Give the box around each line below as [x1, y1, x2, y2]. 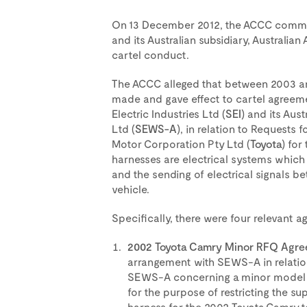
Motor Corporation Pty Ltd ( [111, 137, 250, 150]
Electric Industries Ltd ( [111, 107, 225, 120]
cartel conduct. [111, 48, 189, 61]
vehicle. [111, 182, 149, 195]
